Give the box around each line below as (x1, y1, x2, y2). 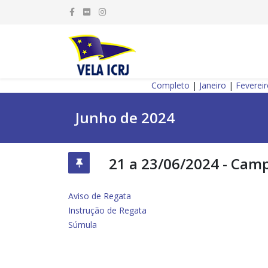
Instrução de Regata (68, 205, 147, 216)
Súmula (68, 219, 97, 230)
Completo (151, 80, 190, 91)
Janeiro (199, 80, 226, 91)
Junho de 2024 (75, 108, 175, 127)
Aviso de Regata (68, 190, 131, 202)
